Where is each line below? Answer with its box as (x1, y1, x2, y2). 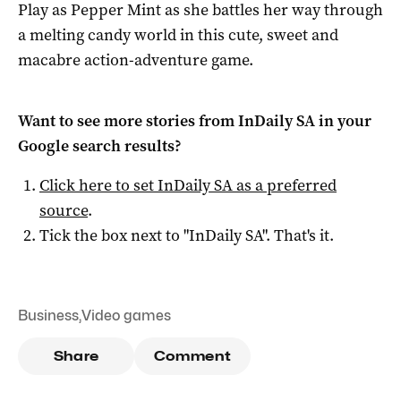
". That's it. (262, 224, 334, 246)
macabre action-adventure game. (18, 48, 253, 71)
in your (315, 109, 371, 132)
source (39, 199, 88, 221)
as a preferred (233, 174, 337, 196)
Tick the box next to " (39, 224, 189, 246)
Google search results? (18, 134, 182, 157)
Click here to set (39, 174, 158, 196)
